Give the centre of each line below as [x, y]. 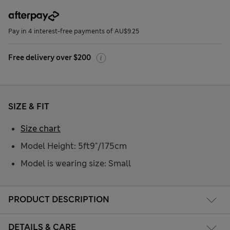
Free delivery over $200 [50, 58]
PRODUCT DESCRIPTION [59, 199]
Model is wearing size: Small [76, 164]
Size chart [41, 129]
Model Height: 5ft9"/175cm [74, 146]
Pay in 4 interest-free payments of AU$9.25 [74, 32]
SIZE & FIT [29, 107]
